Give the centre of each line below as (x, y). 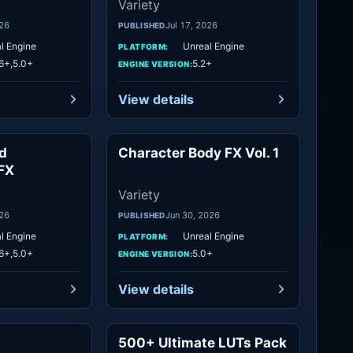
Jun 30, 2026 (192, 215)
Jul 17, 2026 (191, 25)
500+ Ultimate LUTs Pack (203, 343)
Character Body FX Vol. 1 (199, 153)
